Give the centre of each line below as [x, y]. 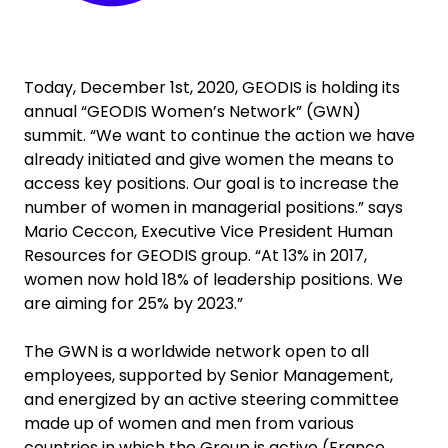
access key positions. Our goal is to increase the [211, 184]
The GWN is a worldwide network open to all [196, 352]
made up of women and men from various [189, 424]
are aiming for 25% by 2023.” [133, 304]
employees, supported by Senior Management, [208, 376]
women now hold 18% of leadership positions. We [213, 280]
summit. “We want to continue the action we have [219, 136]
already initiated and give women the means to [209, 160]
